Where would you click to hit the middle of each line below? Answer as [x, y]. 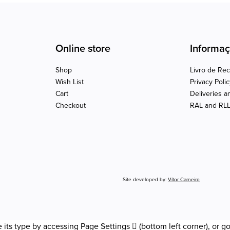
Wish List [69, 82]
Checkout [70, 106]
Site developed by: [145, 180]
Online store [83, 49]
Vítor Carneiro [184, 180]
